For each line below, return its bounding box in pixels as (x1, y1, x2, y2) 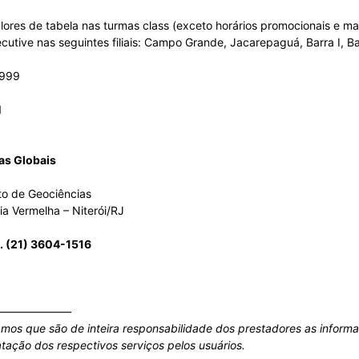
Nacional (179, 110, 224, 124)
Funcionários (179, 318, 244, 333)
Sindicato (179, 6, 228, 20)
